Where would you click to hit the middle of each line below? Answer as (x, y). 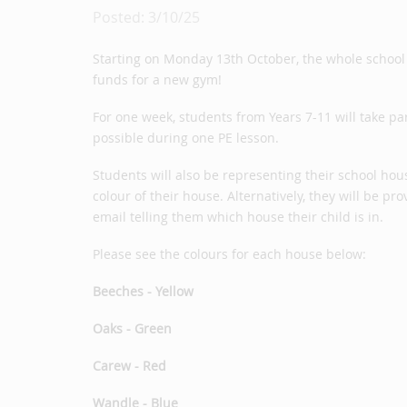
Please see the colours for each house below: (229, 254)
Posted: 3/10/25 (146, 17)
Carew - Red (129, 366)
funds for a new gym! (157, 79)
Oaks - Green (132, 328)
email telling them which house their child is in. (238, 217)
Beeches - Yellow (143, 291)
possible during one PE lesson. (186, 138)
